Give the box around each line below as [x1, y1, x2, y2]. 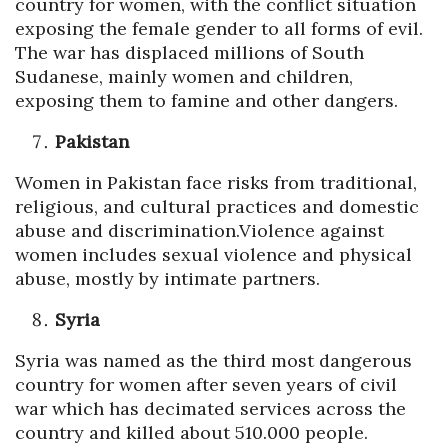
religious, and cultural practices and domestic [15, 195, 419, 219]
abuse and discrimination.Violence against [15, 219, 384, 243]
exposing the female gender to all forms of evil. [15, 17, 423, 41]
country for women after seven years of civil [15, 373, 397, 397]
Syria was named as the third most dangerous [15, 349, 412, 373]
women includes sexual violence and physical [15, 243, 412, 267]
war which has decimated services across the [15, 397, 406, 421]
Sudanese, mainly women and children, [15, 65, 353, 89]
